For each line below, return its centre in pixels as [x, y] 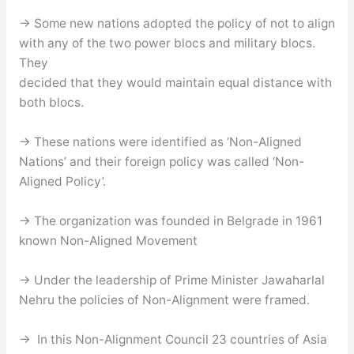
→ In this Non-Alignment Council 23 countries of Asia [173, 339]
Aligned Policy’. [62, 182]
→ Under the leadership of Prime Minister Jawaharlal [171, 280]
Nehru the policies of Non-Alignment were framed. [164, 299]
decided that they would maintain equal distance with [175, 83]
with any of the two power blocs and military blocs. [167, 43]
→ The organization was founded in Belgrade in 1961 [170, 221]
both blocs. [51, 103]
